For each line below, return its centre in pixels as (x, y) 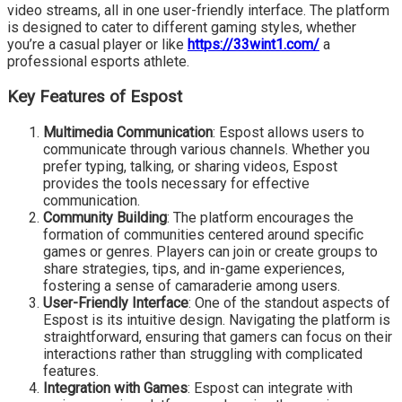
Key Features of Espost (95, 96)
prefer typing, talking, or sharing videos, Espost (190, 166)
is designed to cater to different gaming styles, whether (182, 28)
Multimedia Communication (128, 132)
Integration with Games (115, 388)
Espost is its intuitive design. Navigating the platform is (217, 319)
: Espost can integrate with (270, 388)
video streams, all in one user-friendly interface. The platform (198, 11)
